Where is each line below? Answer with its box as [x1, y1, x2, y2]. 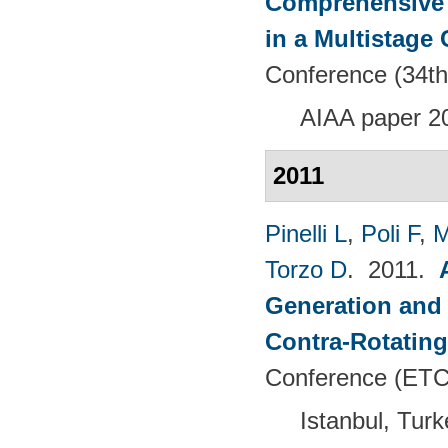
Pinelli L [265, 219, 347, 247]
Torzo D [265, 255, 347, 283]
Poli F [361, 219, 419, 247]
